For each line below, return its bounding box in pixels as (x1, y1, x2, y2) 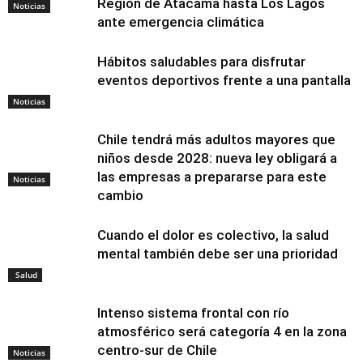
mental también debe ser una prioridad (97, 246, 338, 263)
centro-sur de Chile (97, 342, 217, 359)
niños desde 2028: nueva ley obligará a (97, 150, 337, 167)
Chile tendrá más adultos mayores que (97, 131, 335, 148)
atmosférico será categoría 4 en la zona (97, 323, 347, 340)
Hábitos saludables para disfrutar (97, 53, 305, 70)
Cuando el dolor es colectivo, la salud (97, 227, 329, 244)
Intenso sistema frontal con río (97, 305, 289, 322)
